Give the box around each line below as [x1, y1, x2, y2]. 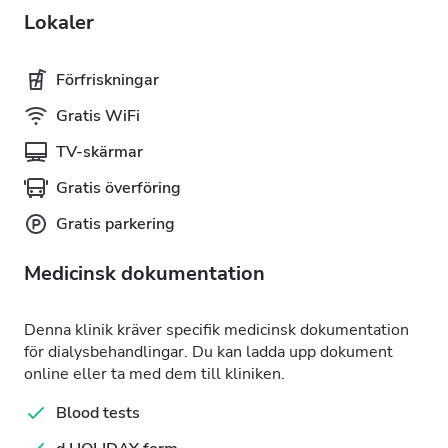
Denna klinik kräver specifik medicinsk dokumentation [24, 319, 409, 341]
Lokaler [24, 9, 94, 36]
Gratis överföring [56, 177, 181, 199]
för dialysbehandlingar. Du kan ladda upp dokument [24, 341, 393, 363]
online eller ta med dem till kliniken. [24, 363, 285, 385]
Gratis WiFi [56, 105, 140, 127]
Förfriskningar [56, 69, 159, 91]
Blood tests [56, 402, 140, 424]
